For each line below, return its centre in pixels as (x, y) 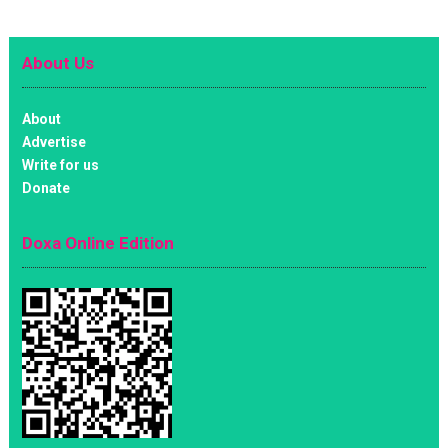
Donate (45, 187)
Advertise (53, 141)
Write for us (60, 164)
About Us (57, 62)
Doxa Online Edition (97, 242)
